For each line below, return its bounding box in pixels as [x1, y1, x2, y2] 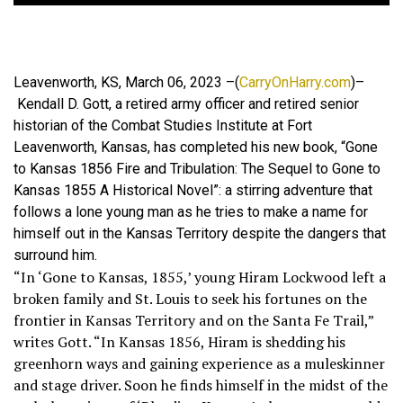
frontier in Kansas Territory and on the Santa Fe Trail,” [13, 310, 373, 330]
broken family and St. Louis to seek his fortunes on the [13, 289, 367, 309]
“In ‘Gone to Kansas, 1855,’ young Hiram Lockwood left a [13, 267, 386, 287]
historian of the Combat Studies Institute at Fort [13, 117, 312, 134]
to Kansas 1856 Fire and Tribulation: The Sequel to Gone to [13, 160, 381, 177]
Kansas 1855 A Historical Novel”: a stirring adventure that [13, 182, 372, 199]
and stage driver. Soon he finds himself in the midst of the [13, 375, 388, 395]
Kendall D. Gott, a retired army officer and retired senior [13, 95, 359, 112]
